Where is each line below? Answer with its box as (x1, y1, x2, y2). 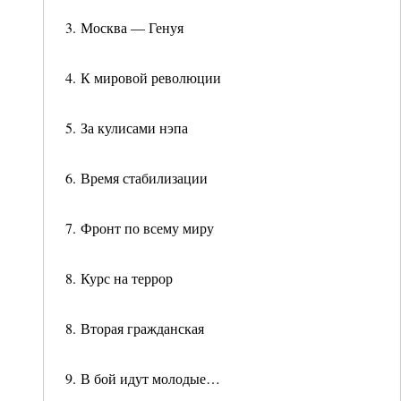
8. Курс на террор (65, 269, 173, 287)
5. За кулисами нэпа (65, 118, 188, 137)
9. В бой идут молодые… (65, 369, 220, 388)
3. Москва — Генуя (65, 18, 183, 37)
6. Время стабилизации (65, 168, 208, 187)
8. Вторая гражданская (65, 319, 204, 337)
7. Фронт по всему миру (65, 218, 214, 237)
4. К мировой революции (65, 68, 221, 87)
